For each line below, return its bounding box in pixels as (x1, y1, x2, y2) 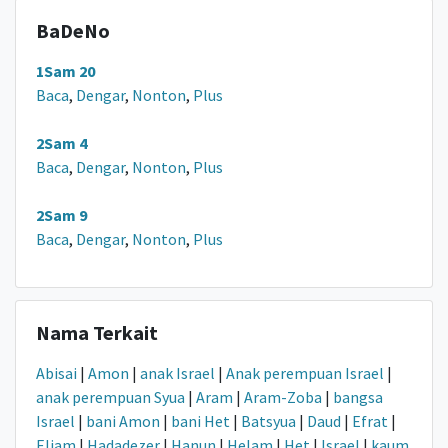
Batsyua (241, 411, 296, 432)
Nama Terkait (36, 320, 158, 346)
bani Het (171, 411, 230, 432)
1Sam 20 (36, 61, 95, 82)
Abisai (36, 363, 77, 384)
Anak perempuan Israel (226, 363, 384, 384)
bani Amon (86, 411, 160, 432)
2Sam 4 (36, 133, 87, 154)
